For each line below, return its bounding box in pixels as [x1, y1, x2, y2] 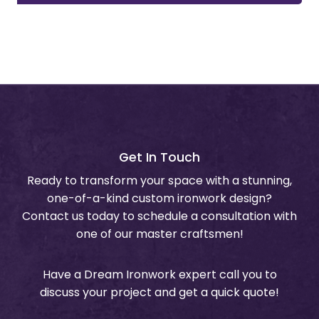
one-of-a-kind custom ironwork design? [47, 189, 272, 206]
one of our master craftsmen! [75, 225, 244, 242]
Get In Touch [119, 149, 200, 167]
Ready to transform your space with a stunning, [27, 172, 292, 189]
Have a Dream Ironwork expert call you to [42, 266, 277, 283]
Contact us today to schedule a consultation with [22, 207, 297, 224]
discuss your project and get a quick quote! [40, 283, 279, 300]
